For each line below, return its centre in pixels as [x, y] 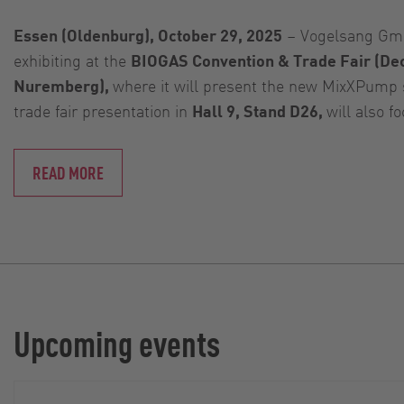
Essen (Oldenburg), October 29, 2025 [148, 34]
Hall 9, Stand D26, [259, 110]
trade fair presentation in [103, 110]
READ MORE [68, 172]
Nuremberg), [63, 85]
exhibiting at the [72, 60]
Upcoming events [117, 342]
